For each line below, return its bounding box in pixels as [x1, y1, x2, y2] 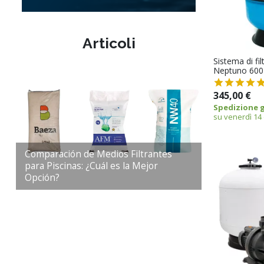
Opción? [25, 171, 60, 184]
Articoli [82, 34, 136, 52]
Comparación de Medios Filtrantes [25, 148, 172, 161]
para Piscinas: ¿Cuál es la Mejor [25, 160, 158, 173]
